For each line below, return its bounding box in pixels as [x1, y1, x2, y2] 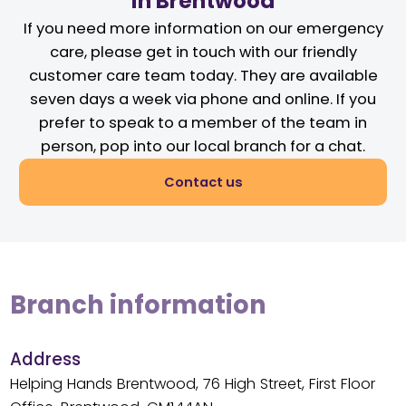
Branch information [9, 287, 266, 324]
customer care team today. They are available [28, 65, 378, 87]
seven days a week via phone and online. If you [30, 89, 376, 111]
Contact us [163, 172, 243, 191]
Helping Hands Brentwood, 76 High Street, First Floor [9, 373, 375, 395]
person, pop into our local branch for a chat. [41, 136, 365, 158]
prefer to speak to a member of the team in [39, 112, 367, 134]
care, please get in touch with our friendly [49, 42, 357, 63]
